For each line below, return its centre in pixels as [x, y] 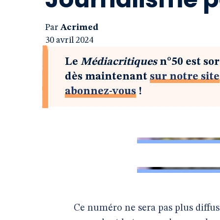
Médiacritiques [119, 62]
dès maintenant [107, 77]
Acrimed [79, 27]
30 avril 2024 [69, 40]
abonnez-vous [100, 91]
